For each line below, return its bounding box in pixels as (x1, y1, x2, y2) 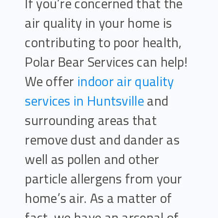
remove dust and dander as (25, 127, 180, 152)
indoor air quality (77, 69, 174, 94)
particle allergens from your (25, 166, 182, 191)
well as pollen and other (25, 146, 160, 172)
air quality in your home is (25, 10, 172, 36)
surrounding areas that (25, 108, 157, 133)
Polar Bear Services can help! (25, 49, 188, 74)
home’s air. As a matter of (25, 185, 172, 211)
